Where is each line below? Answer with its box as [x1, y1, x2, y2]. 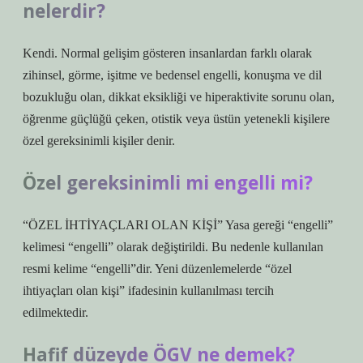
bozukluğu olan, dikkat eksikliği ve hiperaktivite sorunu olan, [23, 90, 335, 104]
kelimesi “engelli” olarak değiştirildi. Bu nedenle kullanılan [23, 240, 323, 254]
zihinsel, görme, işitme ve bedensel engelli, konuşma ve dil [23, 68, 322, 82]
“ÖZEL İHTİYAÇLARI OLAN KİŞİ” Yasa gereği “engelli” [23, 218, 333, 232]
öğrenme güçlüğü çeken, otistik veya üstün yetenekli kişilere [23, 112, 330, 126]
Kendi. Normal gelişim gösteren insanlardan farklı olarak [23, 46, 312, 60]
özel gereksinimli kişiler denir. [23, 134, 175, 147]
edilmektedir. [23, 305, 88, 319]
